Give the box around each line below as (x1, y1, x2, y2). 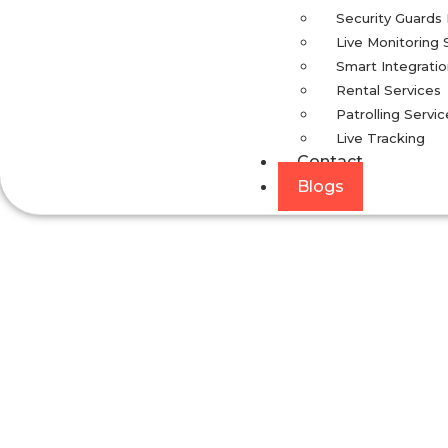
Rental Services (336, 82, 441, 98)
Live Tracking (336, 130, 425, 146)
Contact (297, 152, 363, 171)
